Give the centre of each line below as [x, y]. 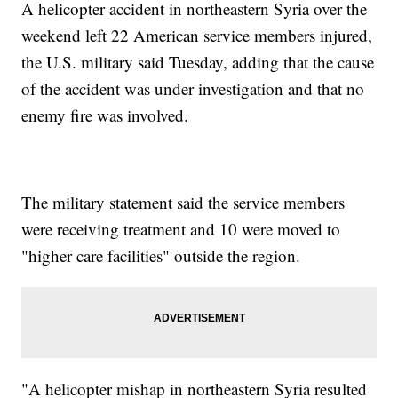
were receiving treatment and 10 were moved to [181, 229]
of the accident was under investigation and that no [193, 89]
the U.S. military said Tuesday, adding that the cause [198, 62]
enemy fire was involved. [105, 115]
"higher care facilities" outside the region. [161, 256]
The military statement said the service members [183, 203]
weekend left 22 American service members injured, [197, 36]
